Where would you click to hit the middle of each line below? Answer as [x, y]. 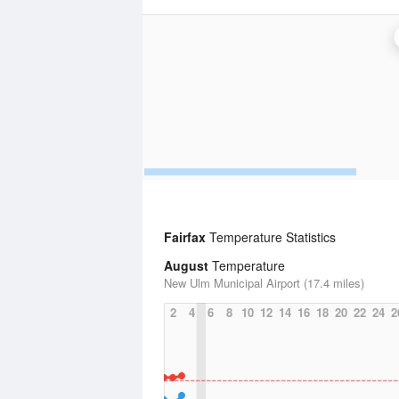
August [186, 265]
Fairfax [185, 237]
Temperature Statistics [271, 237]
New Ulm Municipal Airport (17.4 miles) [264, 283]
